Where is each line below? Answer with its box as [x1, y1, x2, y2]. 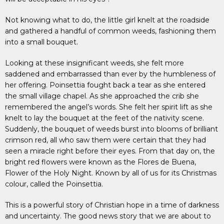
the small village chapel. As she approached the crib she [5, 91, 199, 100]
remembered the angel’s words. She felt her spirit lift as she [5, 102, 212, 111]
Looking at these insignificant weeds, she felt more [5, 58, 184, 67]
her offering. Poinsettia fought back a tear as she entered [5, 80, 205, 89]
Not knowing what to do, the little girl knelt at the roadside [5, 15, 209, 24]
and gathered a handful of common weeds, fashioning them [5, 26, 216, 35]
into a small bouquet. [5, 37, 78, 46]
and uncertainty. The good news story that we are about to [5, 211, 211, 220]
